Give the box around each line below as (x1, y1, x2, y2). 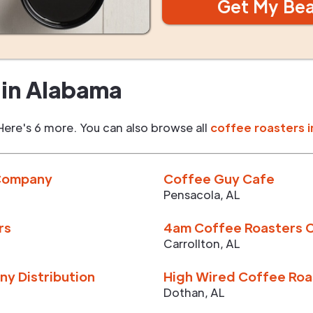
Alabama (26, 75, 122, 103)
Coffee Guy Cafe (163, 170, 275, 187)
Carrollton (163, 236, 220, 251)
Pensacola (163, 187, 220, 202)
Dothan (163, 285, 205, 300)
